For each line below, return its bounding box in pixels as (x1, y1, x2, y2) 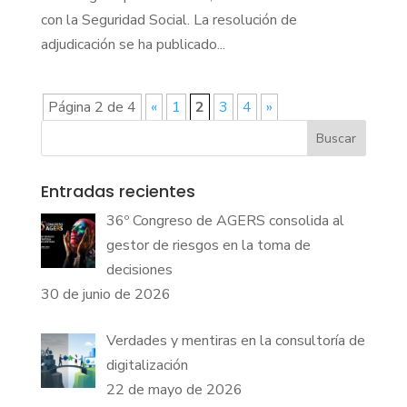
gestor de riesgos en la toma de (105, 235, 311, 256)
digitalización (105, 355, 188, 376)
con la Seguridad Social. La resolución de (40, 10, 297, 31)
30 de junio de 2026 (40, 284, 171, 305)
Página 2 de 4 (47, 97, 136, 118)
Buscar (316, 129, 357, 147)
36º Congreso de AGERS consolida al (105, 211, 344, 232)
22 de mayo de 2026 (105, 380, 243, 401)
